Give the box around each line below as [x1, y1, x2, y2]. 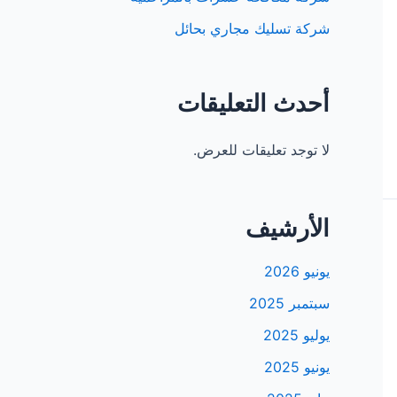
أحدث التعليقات [177, 89, 330, 119]
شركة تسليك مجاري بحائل [175, 19, 330, 38]
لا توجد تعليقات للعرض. [193, 141, 330, 160]
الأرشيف [245, 214, 330, 244]
